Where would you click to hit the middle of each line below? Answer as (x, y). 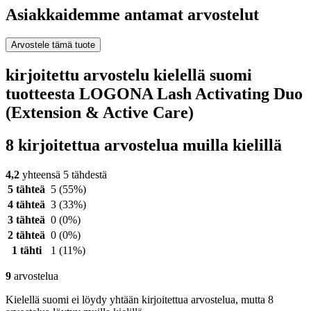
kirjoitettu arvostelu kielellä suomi (129, 75)
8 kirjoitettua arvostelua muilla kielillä (144, 145)
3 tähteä (26, 220)
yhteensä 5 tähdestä (63, 175)
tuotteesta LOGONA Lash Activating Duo (154, 94)
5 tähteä (26, 190)
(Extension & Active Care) (100, 113)
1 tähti (26, 251)
